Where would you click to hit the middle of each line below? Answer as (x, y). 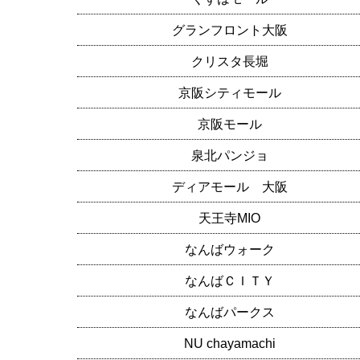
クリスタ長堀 (229, 61)
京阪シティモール (229, 92)
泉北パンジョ (229, 155)
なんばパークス (229, 312)
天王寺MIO (230, 218)
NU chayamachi (229, 343)
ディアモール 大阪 (229, 186)
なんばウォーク (229, 249)
